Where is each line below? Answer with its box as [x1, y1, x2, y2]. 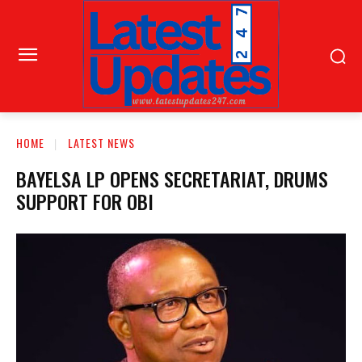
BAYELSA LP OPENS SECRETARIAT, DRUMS [16, 163, 328, 193]
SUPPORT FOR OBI [16, 186, 154, 216]
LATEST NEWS [68, 133, 135, 151]
